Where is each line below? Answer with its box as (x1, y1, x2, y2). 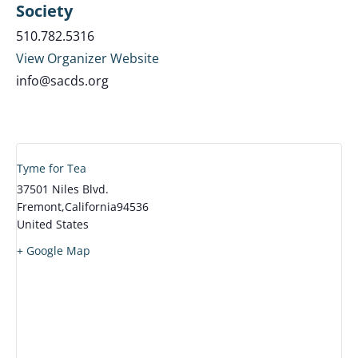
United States (17, 216, 89, 232)
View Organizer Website (16, 49, 159, 67)
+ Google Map (17, 242, 90, 258)
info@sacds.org (16, 71, 109, 89)
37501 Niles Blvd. (17, 181, 109, 197)
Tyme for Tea (17, 160, 86, 176)
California (65, 198, 117, 214)
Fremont (17, 198, 62, 214)
